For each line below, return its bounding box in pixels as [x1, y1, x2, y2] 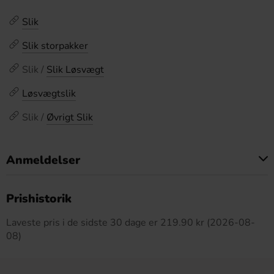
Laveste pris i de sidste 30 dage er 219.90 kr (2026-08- [6, 216, 255, 229]
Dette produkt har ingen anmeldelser [55, 183, 219, 197]
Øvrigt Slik [46, 111, 93, 124]
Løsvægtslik [22, 87, 76, 100]
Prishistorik [6, 191, 72, 207]
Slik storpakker [22, 39, 88, 53]
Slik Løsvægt [46, 63, 104, 76]
